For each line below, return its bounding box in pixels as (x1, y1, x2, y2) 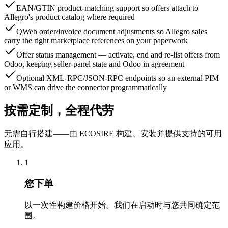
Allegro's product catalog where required (4, 13, 135, 22)
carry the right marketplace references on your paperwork (4, 36, 188, 45)
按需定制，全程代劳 (4, 104, 114, 118)
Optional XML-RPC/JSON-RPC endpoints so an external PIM (16, 74, 219, 83)
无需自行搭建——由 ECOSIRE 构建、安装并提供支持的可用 (4, 129, 222, 138)
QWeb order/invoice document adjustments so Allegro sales (16, 27, 207, 36)
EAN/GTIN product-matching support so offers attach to (16, 4, 198, 13)
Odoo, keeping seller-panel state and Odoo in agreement (4, 60, 184, 69)
